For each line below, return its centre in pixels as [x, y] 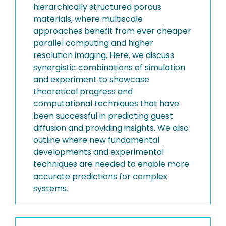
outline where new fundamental [96, 140]
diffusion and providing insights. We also [111, 128]
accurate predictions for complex [100, 176]
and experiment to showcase [91, 79]
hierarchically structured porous [97, 7]
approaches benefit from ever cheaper [112, 31]
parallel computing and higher [93, 43]
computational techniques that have [106, 104]
